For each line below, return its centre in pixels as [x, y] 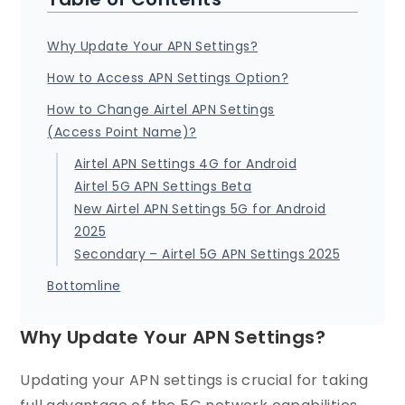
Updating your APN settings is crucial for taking [194, 381]
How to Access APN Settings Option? [168, 78]
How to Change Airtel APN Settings [161, 110]
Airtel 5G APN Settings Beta [163, 187]
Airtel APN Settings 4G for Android [186, 164]
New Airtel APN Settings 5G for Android [200, 209]
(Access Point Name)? [122, 132]
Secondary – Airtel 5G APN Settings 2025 [207, 254]
